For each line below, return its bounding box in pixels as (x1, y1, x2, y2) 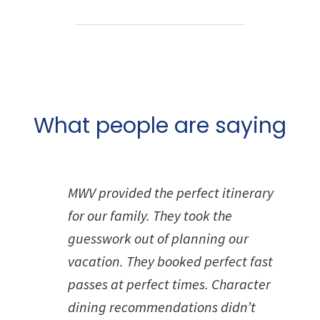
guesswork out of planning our (68, 229, 249, 247)
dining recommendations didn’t (68, 298, 256, 316)
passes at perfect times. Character (68, 275, 271, 293)
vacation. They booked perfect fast (68, 252, 273, 270)
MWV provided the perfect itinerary (68, 184, 274, 201)
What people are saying (34, 111, 286, 141)
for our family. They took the (68, 206, 232, 224)
